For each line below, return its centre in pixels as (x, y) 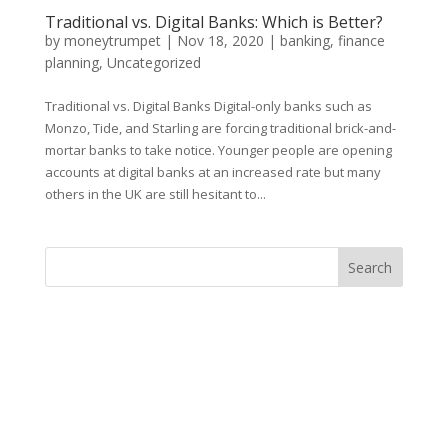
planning (71, 63)
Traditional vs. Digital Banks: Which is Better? (213, 22)
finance (361, 41)
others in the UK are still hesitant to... (155, 194)
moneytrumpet (112, 41)
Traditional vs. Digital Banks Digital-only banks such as (208, 106)
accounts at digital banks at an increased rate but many (212, 172)
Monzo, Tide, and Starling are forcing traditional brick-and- (220, 128)
